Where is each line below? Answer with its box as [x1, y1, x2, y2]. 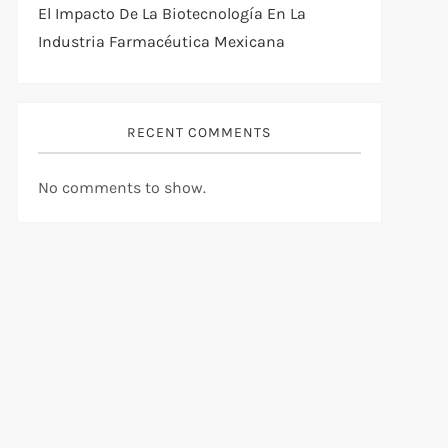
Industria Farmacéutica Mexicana [37, 31, 285, 51]
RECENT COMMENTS [127, 123, 272, 141]
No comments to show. [37, 177, 206, 197]
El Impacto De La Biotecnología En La [37, 3, 306, 23]
